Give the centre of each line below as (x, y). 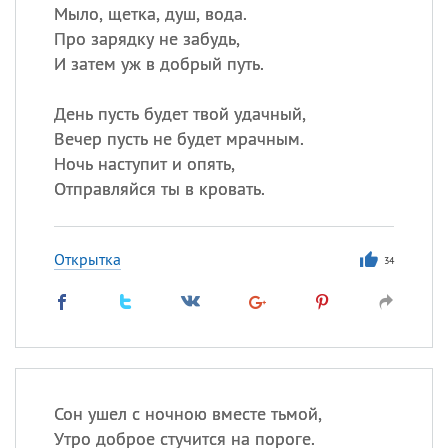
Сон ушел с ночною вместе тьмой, (187, 413)
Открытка (87, 259)
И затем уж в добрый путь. (158, 63)
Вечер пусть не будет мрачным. (178, 138)
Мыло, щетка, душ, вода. (150, 13)
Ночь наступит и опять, (144, 163)
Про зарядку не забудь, (146, 38)
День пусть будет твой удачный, (179, 113)
